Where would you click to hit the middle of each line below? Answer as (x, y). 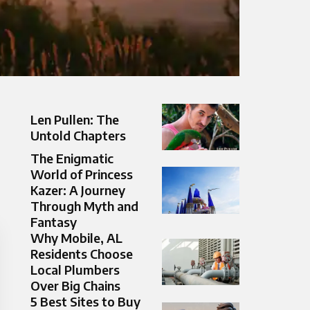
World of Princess (82, 174)
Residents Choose (82, 254)
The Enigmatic (72, 158)
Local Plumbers (75, 270)
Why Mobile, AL (76, 238)
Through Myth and (84, 206)
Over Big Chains (75, 286)
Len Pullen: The (75, 119)
